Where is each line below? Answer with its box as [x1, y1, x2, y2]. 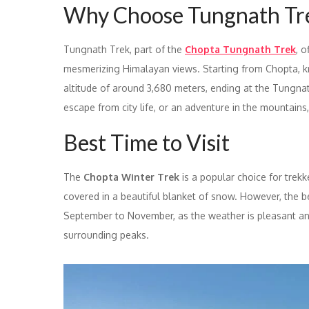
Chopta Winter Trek [83, 170, 179, 183]
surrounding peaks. [63, 228, 149, 241]
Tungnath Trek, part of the [63, 43, 185, 55]
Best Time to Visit [63, 128, 230, 156]
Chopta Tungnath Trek [185, 43, 296, 55]
